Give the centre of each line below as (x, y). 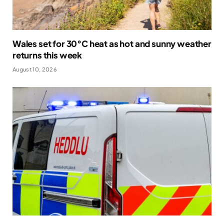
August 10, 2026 (35, 69)
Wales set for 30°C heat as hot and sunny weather (112, 44)
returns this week (47, 55)
